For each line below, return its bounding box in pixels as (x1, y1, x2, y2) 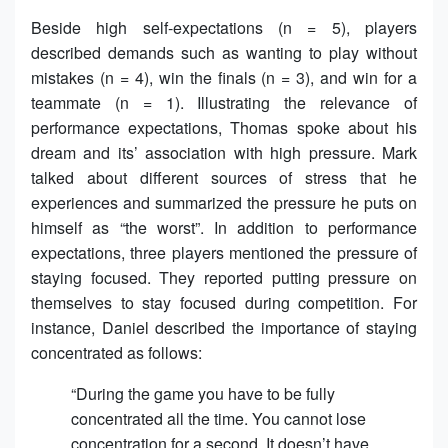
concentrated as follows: (31, 340, 202, 364)
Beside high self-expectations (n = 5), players (31, 15, 417, 39)
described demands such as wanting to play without (31, 40, 417, 64)
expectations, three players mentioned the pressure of (31, 240, 417, 264)
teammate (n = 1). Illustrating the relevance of (31, 90, 417, 114)
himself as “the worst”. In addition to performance (31, 215, 417, 239)
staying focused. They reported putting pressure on (31, 265, 417, 289)
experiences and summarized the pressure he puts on (31, 190, 417, 214)
